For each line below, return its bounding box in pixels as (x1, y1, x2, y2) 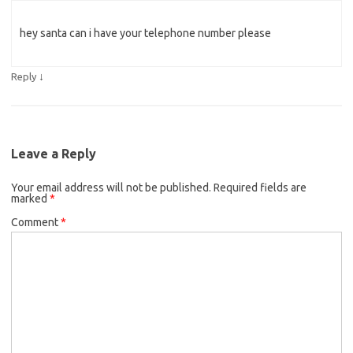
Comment (11, 215, 61, 229)
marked (11, 191, 50, 205)
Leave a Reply (11, 146, 96, 161)
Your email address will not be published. (11, 180, 211, 194)
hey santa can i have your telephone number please (20, 26, 271, 39)
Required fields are (214, 180, 307, 194)
